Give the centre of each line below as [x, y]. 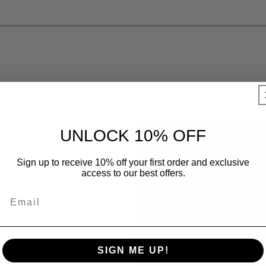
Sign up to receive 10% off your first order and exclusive [133, 162]
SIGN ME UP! [133, 250]
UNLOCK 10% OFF [133, 136]
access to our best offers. [133, 173]
